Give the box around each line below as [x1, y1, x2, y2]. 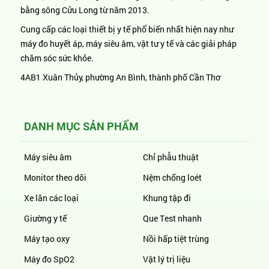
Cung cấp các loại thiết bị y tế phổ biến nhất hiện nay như [20, 23, 234, 35]
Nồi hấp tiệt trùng [143, 233, 209, 244]
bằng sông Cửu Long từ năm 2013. [20, 4, 150, 16]
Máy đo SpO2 [24, 253, 74, 265]
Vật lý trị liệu [143, 253, 190, 265]
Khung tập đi [143, 192, 191, 204]
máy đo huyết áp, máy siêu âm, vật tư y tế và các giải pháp [20, 38, 237, 49]
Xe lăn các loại [24, 192, 79, 204]
